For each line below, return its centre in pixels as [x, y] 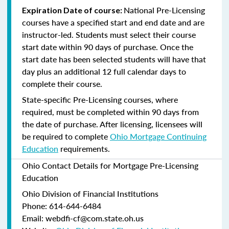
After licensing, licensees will [151, 124]
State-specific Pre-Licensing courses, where [100, 99]
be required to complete [66, 136]
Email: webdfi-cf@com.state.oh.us [83, 218]
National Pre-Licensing [164, 10]
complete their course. [62, 83]
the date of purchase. [61, 124]
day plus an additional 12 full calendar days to [104, 71]
